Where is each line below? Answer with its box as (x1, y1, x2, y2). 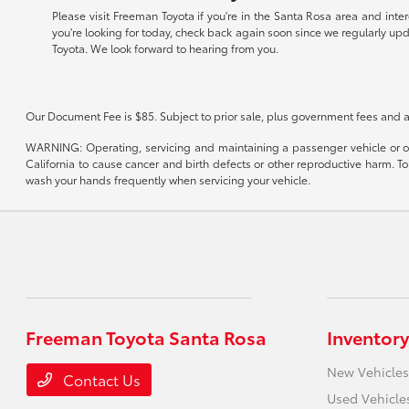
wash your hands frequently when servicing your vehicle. (26, 172, 311, 188)
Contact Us (59, 369, 142, 391)
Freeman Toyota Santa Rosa (26, 324, 267, 351)
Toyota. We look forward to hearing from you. (52, 40, 279, 57)
